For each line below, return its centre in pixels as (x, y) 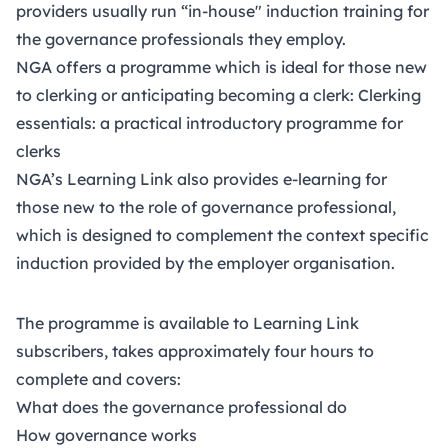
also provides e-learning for (280, 178)
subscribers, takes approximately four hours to (195, 350)
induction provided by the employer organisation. (205, 262)
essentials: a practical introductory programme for (209, 122)
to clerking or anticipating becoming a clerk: (187, 94)
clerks (38, 150)
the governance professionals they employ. (181, 38)
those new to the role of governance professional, (206, 206)
